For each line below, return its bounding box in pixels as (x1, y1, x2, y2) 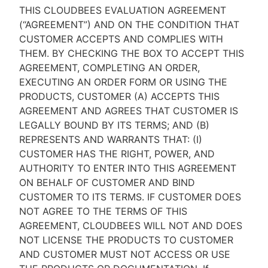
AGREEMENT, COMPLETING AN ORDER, (19, 62, 200, 74)
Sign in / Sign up (102, 78, 176, 90)
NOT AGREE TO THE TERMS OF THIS (19, 205, 187, 217)
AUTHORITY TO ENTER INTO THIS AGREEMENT (19, 162, 236, 174)
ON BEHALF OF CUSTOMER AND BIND (19, 176, 195, 188)
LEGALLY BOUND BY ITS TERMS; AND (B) (19, 119, 209, 131)
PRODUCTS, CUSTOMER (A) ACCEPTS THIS (19, 90, 220, 102)
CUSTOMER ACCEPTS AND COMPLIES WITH (19, 33, 223, 45)
